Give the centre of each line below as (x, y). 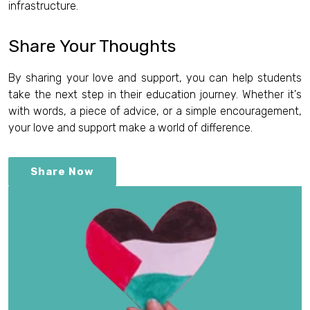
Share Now (62, 172)
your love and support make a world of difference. (130, 128)
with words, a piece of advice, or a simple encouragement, (155, 111)
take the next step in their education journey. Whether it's (155, 94)
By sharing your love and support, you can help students (155, 78)
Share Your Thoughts (92, 46)
